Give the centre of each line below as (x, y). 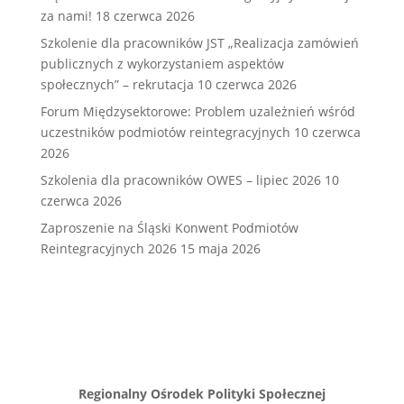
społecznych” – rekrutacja (117, 84)
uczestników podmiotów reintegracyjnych (165, 132)
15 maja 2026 (220, 248)
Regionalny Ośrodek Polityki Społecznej (202, 394)
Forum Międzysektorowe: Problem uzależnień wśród (197, 111)
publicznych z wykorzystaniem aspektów (162, 64)
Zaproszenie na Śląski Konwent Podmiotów (169, 228)
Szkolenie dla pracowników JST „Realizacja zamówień (199, 43)
